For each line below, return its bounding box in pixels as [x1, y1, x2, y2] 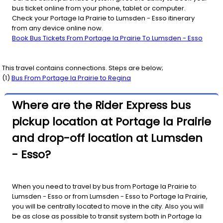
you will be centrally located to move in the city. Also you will [12, 202, 204, 212]
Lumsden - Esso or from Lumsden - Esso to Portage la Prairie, [12, 192, 208, 202]
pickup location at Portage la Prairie [12, 113, 211, 129]
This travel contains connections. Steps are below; [2, 63, 163, 73]
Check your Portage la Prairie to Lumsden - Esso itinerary [12, 13, 195, 23]
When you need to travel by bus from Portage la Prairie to [12, 182, 197, 192]
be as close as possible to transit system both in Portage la [12, 212, 202, 222]
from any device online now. [12, 23, 103, 33]
